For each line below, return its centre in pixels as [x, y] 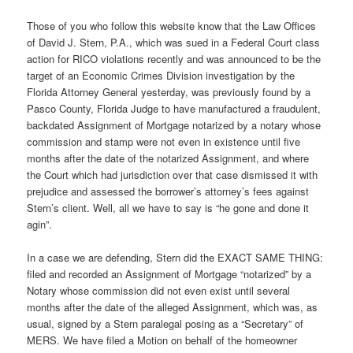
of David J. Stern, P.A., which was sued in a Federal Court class [174, 43]
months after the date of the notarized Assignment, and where [168, 158]
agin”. [40, 225]
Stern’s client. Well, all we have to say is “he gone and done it [168, 208]
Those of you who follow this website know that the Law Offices [172, 26]
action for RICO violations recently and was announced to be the [174, 59]
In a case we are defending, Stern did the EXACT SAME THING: [175, 258]
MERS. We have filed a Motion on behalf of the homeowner [162, 340]
